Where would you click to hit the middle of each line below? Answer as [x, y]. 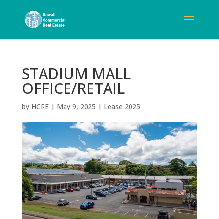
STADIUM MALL [76, 74]
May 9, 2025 [76, 106]
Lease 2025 [122, 106]
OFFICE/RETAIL [73, 88]
